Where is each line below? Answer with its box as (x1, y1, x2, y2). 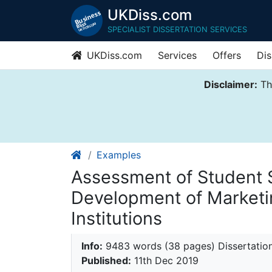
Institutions (71, 208, 162, 229)
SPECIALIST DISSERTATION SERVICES (107, 24, 247, 34)
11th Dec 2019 (131, 254, 199, 267)
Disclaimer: (203, 78, 257, 90)
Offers (212, 49, 241, 61)
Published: (81, 254, 131, 267)
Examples (97, 149, 141, 161)
